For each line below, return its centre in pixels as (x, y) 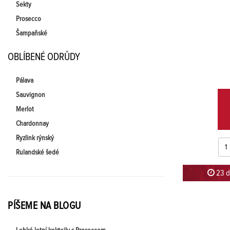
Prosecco (28, 19)
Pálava (25, 81)
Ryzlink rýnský (35, 138)
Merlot (25, 109)
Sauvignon (31, 95)
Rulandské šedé (37, 152)
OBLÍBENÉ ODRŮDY (44, 57)
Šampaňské (32, 33)
